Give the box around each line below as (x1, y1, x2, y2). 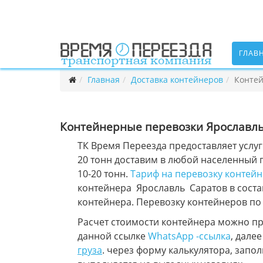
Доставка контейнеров (131, 74, 223, 85)
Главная (87, 74, 120, 85)
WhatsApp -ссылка (148, 230, 231, 242)
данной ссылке (77, 230, 148, 242)
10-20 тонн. (77, 167, 130, 180)
